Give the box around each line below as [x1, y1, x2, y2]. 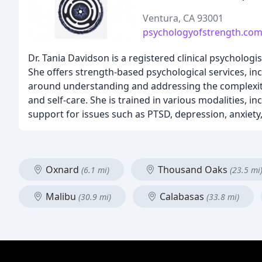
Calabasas [157, 190, 206, 203]
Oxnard [43, 163, 81, 176]
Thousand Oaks [156, 163, 230, 176]
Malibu [43, 190, 78, 203]
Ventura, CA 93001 [143, 12, 223, 25]
